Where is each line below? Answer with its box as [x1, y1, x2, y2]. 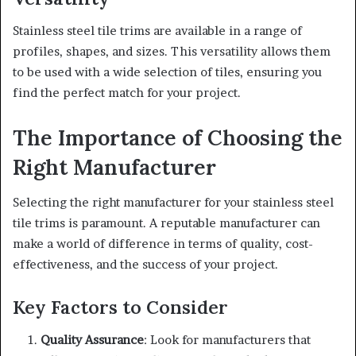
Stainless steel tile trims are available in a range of [13, 22, 302, 38]
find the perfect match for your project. [13, 84, 241, 100]
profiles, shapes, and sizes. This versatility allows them [13, 43, 331, 59]
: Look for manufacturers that [144, 331, 311, 347]
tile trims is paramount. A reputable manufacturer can [13, 215, 320, 231]
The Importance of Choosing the [13, 123, 342, 151]
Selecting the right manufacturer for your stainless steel [13, 195, 334, 211]
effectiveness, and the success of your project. [13, 257, 278, 273]
